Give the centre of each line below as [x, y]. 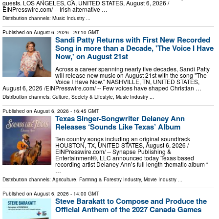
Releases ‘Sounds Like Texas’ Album [118, 126]
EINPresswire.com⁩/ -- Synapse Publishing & [113, 152]
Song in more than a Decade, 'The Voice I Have [134, 48]
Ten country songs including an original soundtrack [123, 139]
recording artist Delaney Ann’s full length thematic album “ [132, 164]
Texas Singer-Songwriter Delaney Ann [120, 118]
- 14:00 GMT [84, 194]
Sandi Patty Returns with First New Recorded [133, 39]
